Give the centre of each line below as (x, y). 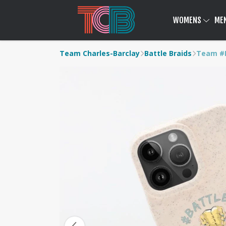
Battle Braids (168, 53)
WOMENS (188, 20)
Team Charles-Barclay (100, 53)
